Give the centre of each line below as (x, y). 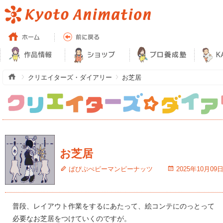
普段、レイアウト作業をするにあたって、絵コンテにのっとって (113, 206)
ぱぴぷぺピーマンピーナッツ (111, 169)
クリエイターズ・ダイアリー (70, 77)
